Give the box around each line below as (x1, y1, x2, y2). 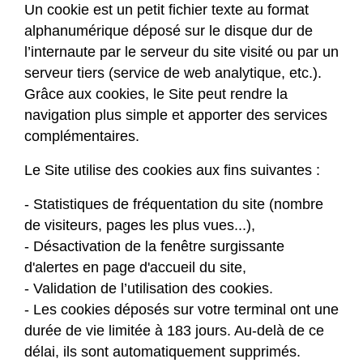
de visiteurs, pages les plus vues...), (24, 217, 255, 234)
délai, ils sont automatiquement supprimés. (24, 344, 301, 361)
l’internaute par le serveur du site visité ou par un (24, 44, 339, 61)
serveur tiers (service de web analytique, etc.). (24, 65, 322, 82)
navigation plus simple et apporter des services (24, 107, 327, 124)
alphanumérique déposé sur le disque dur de (24, 23, 313, 40)
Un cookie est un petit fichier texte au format (24, 2, 309, 19)
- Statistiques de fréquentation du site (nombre (24, 196, 323, 213)
